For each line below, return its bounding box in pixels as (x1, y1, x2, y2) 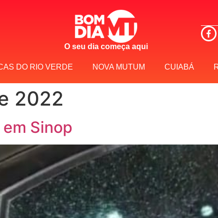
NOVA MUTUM (92, 63, 145, 71)
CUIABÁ (164, 63, 194, 71)
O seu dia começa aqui (64, 42, 148, 51)
